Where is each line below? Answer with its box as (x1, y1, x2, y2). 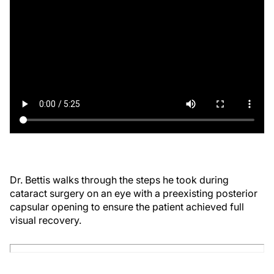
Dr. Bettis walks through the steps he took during (10, 174, 229, 186)
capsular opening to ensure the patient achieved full (10, 201, 244, 213)
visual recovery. (10, 214, 81, 226)
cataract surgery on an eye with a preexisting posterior (10, 187, 257, 199)
